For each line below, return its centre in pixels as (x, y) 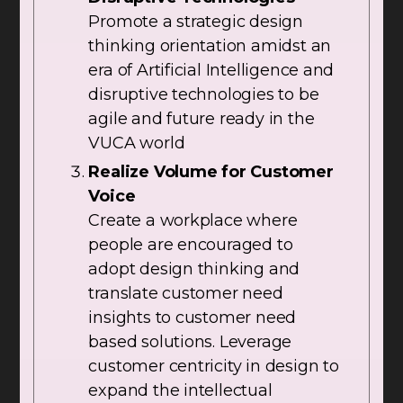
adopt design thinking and (194, 269)
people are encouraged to (191, 245)
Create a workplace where (193, 221)
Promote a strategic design (196, 22)
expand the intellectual (180, 391)
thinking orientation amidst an (210, 46)
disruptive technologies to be (204, 95)
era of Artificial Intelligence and (211, 71)
